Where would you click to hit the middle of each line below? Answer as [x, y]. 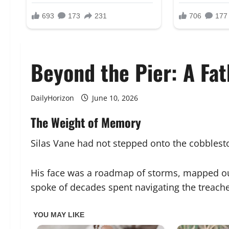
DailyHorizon [52, 98]
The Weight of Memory [86, 122]
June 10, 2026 [115, 98]
